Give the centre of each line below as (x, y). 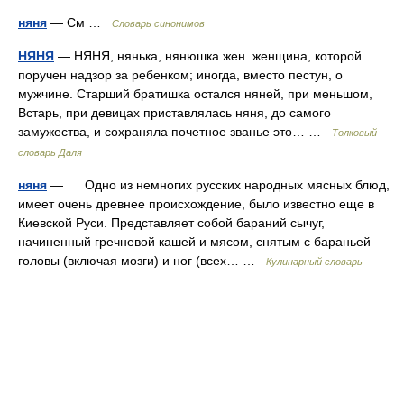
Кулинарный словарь (314, 262)
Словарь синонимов (158, 23)
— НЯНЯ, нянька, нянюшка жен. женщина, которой (208, 56)
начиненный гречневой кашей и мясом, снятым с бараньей (194, 242)
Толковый (354, 133)
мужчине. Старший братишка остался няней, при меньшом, (195, 94)
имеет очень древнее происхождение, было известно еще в (196, 204)
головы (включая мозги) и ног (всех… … (142, 261)
